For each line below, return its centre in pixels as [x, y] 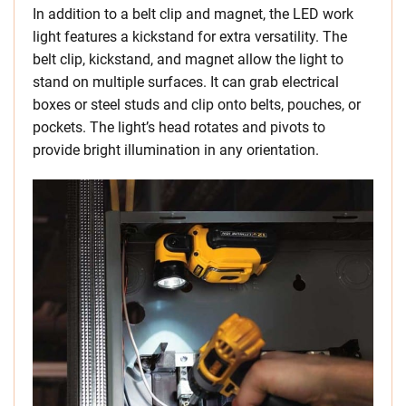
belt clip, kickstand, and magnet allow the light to [188, 60]
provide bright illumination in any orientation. [176, 150]
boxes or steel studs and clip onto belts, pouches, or [197, 105]
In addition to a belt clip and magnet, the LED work [193, 14]
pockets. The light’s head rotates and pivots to [179, 128]
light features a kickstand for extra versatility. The [190, 37]
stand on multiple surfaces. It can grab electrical [186, 82]
